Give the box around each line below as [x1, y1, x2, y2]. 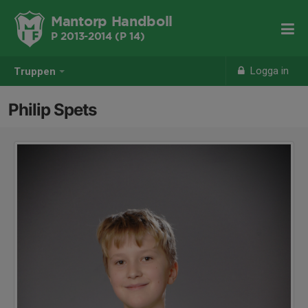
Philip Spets [8, 100, 96, 120]
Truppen [14, 65, 56, 78]
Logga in [247, 65, 289, 77]
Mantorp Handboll [51, 16, 173, 28]
